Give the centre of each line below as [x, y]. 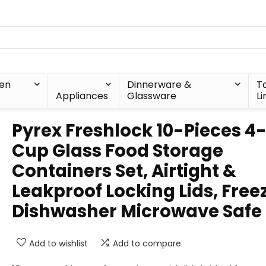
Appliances [82, 96]
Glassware [151, 96]
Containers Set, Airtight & [124, 171]
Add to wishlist [58, 243]
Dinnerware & [159, 85]
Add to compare [147, 243]
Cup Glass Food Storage [118, 151]
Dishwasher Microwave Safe [137, 211]
